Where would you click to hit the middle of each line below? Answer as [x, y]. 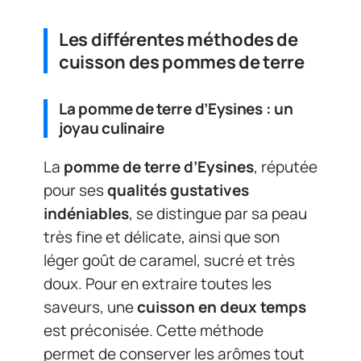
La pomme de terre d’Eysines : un [176, 108]
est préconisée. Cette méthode [154, 330]
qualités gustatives [178, 190]
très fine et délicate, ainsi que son [162, 237]
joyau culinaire [112, 128]
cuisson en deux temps [222, 307]
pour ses [75, 190]
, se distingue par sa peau [218, 214]
